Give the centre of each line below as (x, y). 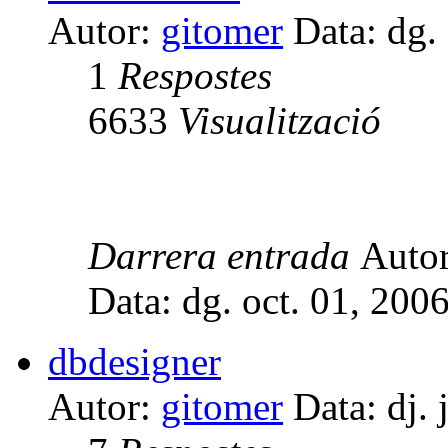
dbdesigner (134, 361)
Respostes (195, 75)
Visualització (279, 120)
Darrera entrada (224, 255)
